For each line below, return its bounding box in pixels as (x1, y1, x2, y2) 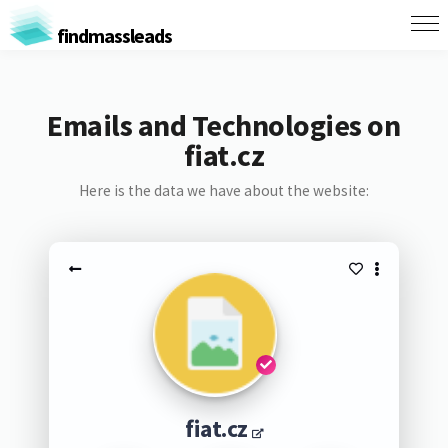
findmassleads (53, 22, 172, 48)
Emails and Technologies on (47, 106, 401, 144)
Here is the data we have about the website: (78, 181, 369, 200)
